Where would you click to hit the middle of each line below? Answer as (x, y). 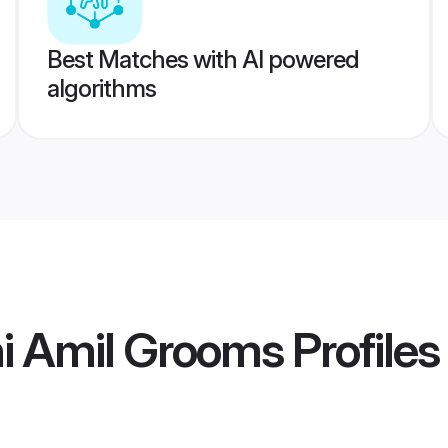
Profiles (361, 350)
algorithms (101, 88)
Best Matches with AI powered (202, 59)
